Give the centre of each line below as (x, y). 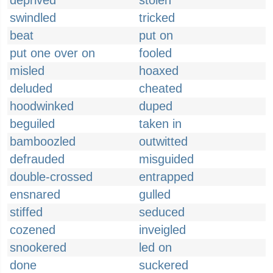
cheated (161, 88)
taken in (160, 124)
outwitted (163, 141)
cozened (33, 230)
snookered (38, 247)
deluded (31, 88)
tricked (157, 18)
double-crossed (51, 177)
